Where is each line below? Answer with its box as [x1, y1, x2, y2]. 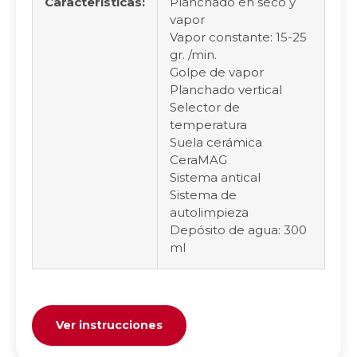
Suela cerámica [170, 135, 262, 151]
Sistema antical [170, 170, 261, 186]
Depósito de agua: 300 [170, 222, 307, 238]
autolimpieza [170, 205, 249, 221]
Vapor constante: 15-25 [170, 29, 307, 45]
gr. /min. [170, 47, 217, 63]
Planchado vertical [170, 82, 282, 98]
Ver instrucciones [56, 318, 163, 333]
